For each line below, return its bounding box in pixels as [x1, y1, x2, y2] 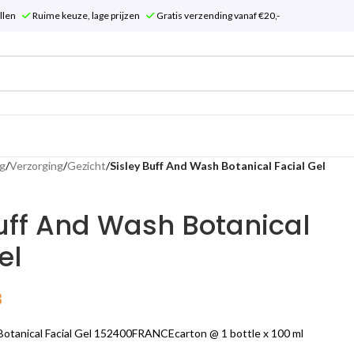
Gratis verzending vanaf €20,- [155, 9, 280, 21]
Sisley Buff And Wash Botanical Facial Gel [109, 159, 326, 172]
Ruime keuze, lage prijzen [31, 9, 146, 21]
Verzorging [9, 159, 63, 172]
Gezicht [66, 159, 106, 172]
